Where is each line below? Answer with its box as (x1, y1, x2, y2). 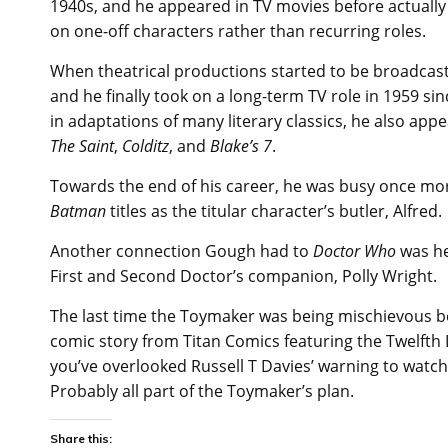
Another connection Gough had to (50, 239, 313, 262)
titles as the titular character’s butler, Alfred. (106, 199, 442, 222)
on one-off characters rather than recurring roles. (50, 19, 426, 42)
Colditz (122, 134, 169, 157)
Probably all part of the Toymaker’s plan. (50, 379, 354, 402)
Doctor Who (313, 239, 396, 262)
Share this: (50, 430, 112, 446)
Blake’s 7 (210, 134, 272, 157)
